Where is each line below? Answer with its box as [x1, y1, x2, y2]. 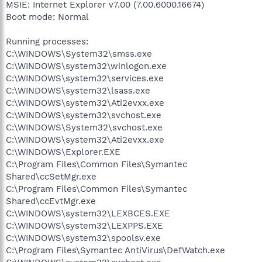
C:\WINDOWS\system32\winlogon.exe [6, 60, 167, 71]
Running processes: [6, 36, 88, 47]
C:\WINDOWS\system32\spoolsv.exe [6, 232, 161, 243]
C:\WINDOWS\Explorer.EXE [6, 146, 120, 157]
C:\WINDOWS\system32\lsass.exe [6, 85, 150, 96]
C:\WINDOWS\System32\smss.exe [6, 48, 152, 59]
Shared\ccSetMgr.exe [6, 171, 96, 182]
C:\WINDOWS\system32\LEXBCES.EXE [6, 208, 170, 219]
